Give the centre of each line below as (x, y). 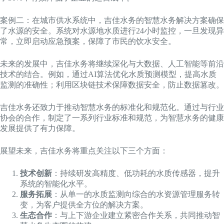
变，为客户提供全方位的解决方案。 (84, 204)
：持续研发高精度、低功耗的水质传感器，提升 (136, 173)
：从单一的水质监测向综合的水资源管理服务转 (136, 194)
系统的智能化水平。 (56, 183)
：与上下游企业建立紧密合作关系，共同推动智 (136, 215)
